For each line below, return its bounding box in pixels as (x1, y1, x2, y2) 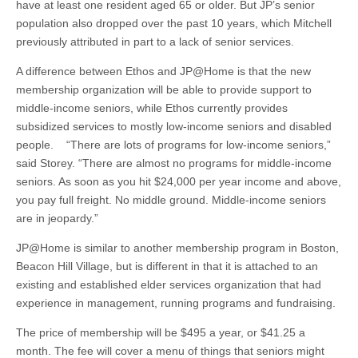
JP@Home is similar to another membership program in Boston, (16, 241, 339, 254)
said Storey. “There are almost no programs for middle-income (16, 157, 332, 169)
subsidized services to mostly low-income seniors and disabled (16, 120, 332, 133)
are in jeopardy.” (16, 212, 98, 225)
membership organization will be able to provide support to (16, 83, 312, 96)
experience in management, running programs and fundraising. (16, 296, 336, 309)
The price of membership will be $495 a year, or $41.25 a (16, 326, 305, 339)
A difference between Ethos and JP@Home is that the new (16, 65, 311, 78)
